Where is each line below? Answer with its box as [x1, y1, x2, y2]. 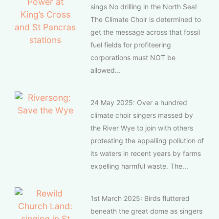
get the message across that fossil [90, 27, 200, 36]
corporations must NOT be [90, 53, 175, 62]
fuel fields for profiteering [90, 40, 171, 49]
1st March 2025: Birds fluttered [90, 194, 190, 202]
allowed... [90, 66, 121, 74]
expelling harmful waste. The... [90, 161, 188, 170]
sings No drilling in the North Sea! [90, 2, 197, 11]
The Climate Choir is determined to [90, 15, 201, 23]
